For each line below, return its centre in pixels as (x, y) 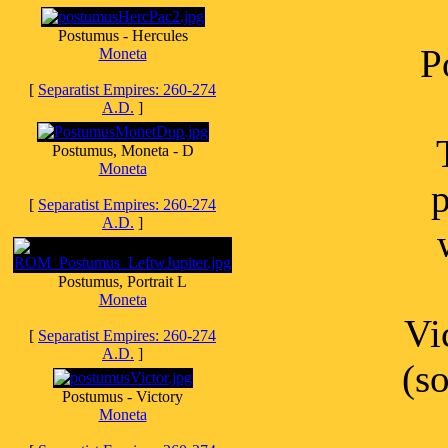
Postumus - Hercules (122, 35)
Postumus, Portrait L (122, 281)
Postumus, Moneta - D (122, 150)
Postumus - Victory (122, 396)
